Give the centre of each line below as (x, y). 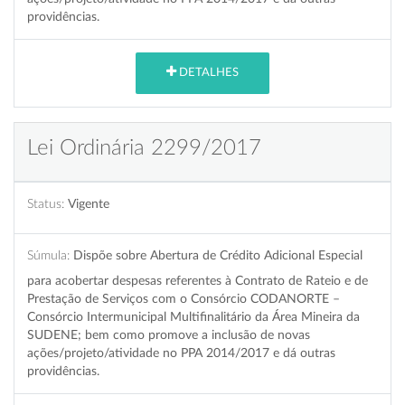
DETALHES (207, 73)
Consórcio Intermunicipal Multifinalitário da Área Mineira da (193, 316)
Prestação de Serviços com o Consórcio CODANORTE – (184, 298)
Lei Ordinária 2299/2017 (144, 148)
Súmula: (48, 255)
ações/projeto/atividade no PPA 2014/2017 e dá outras (181, 353)
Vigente (89, 203)
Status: (46, 203)
